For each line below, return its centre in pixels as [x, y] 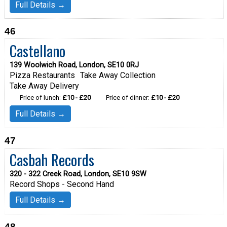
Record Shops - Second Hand [62, 184]
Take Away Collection [118, 75]
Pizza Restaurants [42, 75]
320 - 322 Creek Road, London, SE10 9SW [78, 174]
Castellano [37, 50]
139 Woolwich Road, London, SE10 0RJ [74, 65]
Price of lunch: [41, 97]
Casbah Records [52, 160]
